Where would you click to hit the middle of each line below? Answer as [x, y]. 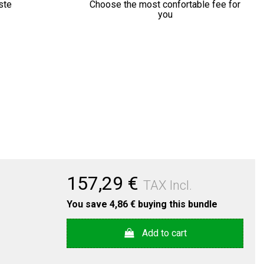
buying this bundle [176, 204]
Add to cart [165, 233]
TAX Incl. [168, 186]
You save [88, 204]
